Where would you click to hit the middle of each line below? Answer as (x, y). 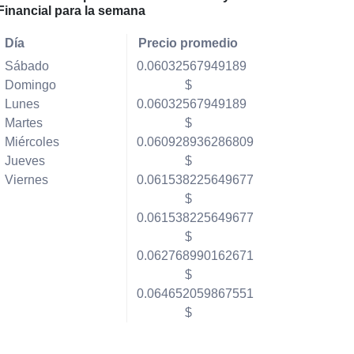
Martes (23, 123)
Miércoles (32, 142)
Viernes (26, 180)
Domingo (30, 85)
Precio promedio (188, 43)
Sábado (26, 66)
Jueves (24, 161)
